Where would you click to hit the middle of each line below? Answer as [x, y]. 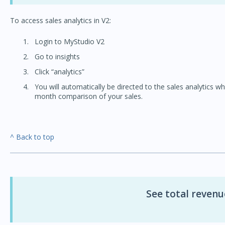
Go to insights [57, 56]
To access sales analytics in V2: [60, 21]
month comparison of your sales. [88, 96]
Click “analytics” [59, 71]
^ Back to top [32, 137]
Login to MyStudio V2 [69, 41]
